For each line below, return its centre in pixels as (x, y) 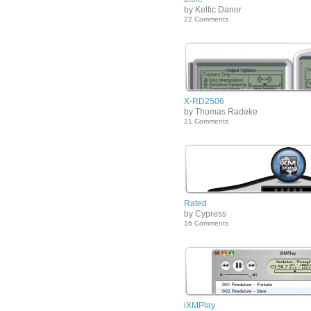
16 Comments (206, 223)
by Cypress (205, 214)
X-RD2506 (204, 101)
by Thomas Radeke (221, 112)
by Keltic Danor (213, 10)
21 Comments (206, 121)
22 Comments (206, 19)
